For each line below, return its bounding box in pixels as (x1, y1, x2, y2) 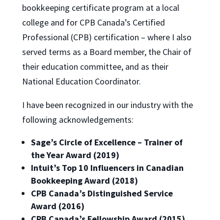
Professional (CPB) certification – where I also (22, 31, 192, 43)
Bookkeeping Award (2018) (30, 174, 138, 186)
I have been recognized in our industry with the (22, 99, 193, 110)
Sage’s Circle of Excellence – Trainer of (30, 136, 183, 148)
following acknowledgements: (22, 113, 134, 125)
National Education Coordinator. (22, 75, 141, 87)
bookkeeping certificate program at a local (22, 1, 179, 13)
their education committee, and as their (22, 60, 168, 72)
